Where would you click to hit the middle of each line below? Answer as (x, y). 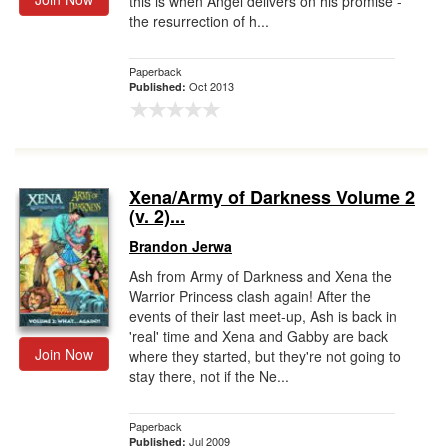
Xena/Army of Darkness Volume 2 (272, 197)
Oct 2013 (211, 86)
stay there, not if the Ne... (209, 376)
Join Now (64, 354)
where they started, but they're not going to (265, 356)
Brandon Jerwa (180, 246)
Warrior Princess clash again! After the (250, 296)
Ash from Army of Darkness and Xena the (260, 276)
